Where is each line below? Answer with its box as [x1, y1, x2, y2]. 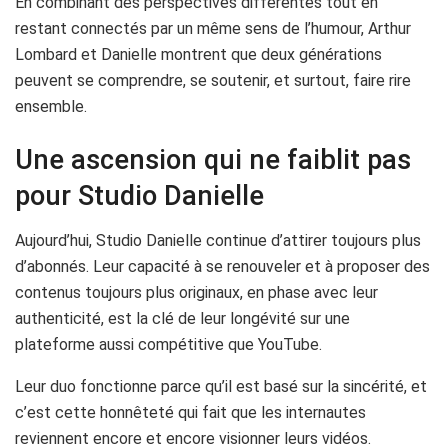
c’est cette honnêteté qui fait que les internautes [15, 402, 366, 422]
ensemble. [15, 96, 87, 116]
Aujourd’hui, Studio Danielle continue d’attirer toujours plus [15, 230, 421, 250]
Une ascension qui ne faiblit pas [15, 144, 411, 177]
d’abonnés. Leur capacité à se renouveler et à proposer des [15, 256, 430, 276]
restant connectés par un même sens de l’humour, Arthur [15, 18, 411, 38]
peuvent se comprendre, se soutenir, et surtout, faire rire [15, 70, 411, 90]
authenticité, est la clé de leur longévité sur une [15, 308, 350, 328]
